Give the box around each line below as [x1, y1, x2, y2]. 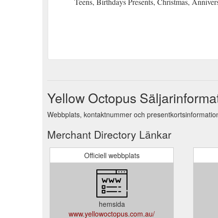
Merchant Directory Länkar [47, 127, 171, 142]
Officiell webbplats [84, 150, 140, 160]
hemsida [98, 199, 125, 209]
